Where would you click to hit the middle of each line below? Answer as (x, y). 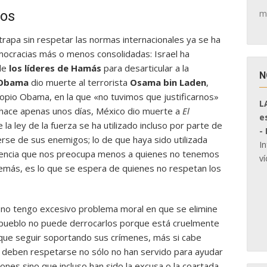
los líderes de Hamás (54, 68)
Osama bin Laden (168, 82)
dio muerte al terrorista (80, 82)
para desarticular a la (145, 68)
